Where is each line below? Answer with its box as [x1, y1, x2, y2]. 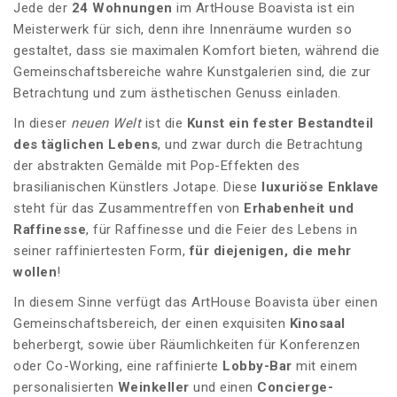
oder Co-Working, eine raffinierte [13, 358, 222, 375]
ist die [141, 115, 187, 132]
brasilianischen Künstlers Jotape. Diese [13, 179, 261, 196]
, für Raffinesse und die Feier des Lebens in [86, 222, 357, 238]
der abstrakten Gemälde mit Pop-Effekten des [13, 158, 300, 175]
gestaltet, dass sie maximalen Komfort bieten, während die [13, 43, 380, 59]
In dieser [13, 115, 71, 132]
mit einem [292, 358, 358, 375]
